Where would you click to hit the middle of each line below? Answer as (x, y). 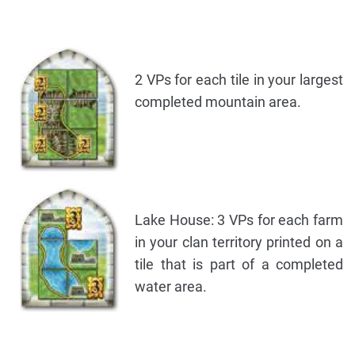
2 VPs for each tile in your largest (239, 80)
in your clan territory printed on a (239, 242)
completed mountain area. (218, 102)
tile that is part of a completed (239, 265)
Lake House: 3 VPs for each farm (239, 220)
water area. (171, 287)
